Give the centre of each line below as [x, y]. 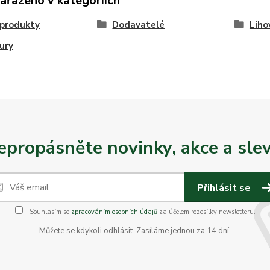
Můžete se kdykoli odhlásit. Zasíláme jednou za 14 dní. [135, 231]
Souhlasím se [49, 212]
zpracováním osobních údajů [114, 212]
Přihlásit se [225, 188]
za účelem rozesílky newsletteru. [206, 212]
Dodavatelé [139, 25]
